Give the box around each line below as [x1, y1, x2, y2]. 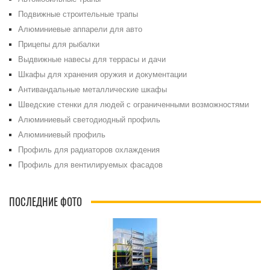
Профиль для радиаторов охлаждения [18, 145, 160, 155]
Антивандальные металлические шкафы [18, 84, 167, 95]
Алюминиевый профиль [18, 130, 105, 140]
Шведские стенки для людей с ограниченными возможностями [18, 99, 249, 110]
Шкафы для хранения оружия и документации [18, 69, 187, 80]
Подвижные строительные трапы [18, 9, 138, 19]
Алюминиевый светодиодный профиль [18, 115, 160, 125]
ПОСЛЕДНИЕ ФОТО [9, 196, 82, 209]
